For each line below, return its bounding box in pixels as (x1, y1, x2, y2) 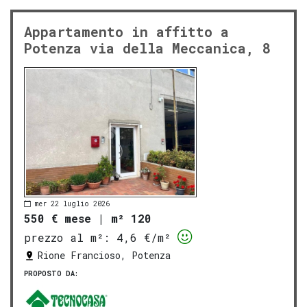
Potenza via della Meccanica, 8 (24, 39, 271, 58)
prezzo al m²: (24, 230, 110, 245)
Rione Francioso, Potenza (38, 249, 171, 262)
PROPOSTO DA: (24, 269, 78, 279)
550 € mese (24, 210, 91, 225)
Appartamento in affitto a (24, 23, 229, 41)
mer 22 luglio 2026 (35, 199, 110, 208)
